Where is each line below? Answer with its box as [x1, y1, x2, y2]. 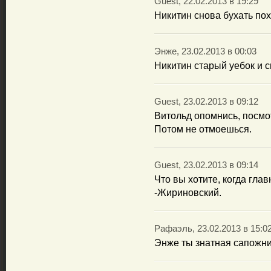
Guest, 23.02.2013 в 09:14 [154, 160, 258, 170]
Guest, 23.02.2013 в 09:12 [154, 97, 258, 106]
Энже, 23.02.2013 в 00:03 [154, 47, 256, 56]
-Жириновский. [154, 188, 221, 198]
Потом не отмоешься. [154, 124, 252, 134]
